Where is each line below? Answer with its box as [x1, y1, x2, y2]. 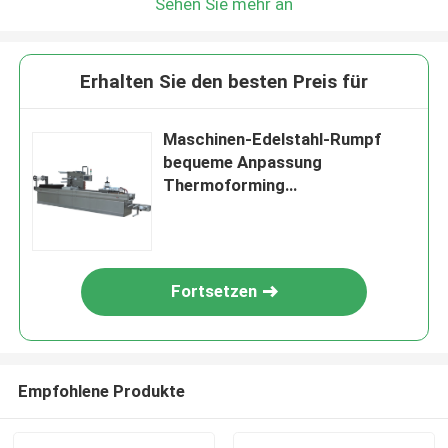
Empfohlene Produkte [17, 380, 185, 401]
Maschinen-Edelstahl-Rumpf [163, 129, 382, 150]
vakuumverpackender [163, 198, 328, 219]
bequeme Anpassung [163, 152, 323, 173]
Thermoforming [163, 175, 286, 196]
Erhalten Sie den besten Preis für [80, 70, 368, 94]
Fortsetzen [171, 281, 258, 302]
